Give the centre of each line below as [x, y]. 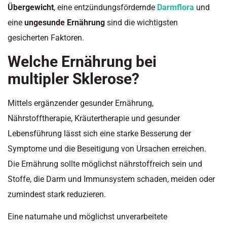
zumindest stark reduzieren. [57, 194]
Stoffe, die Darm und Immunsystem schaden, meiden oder [111, 179]
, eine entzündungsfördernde [105, 8]
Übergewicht [31, 8]
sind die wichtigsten [141, 23]
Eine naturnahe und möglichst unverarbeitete [87, 217]
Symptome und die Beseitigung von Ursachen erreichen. [107, 148]
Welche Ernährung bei [82, 61]
